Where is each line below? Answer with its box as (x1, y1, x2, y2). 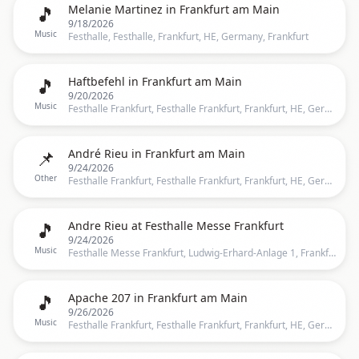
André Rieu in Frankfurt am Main (68, 146, 245, 161)
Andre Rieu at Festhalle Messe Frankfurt (68, 218, 284, 233)
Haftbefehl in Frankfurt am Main (68, 74, 242, 89)
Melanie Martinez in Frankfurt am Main (68, 2, 280, 17)
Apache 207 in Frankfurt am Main (68, 290, 248, 305)
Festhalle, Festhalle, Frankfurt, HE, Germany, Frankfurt (68, 30, 309, 43)
